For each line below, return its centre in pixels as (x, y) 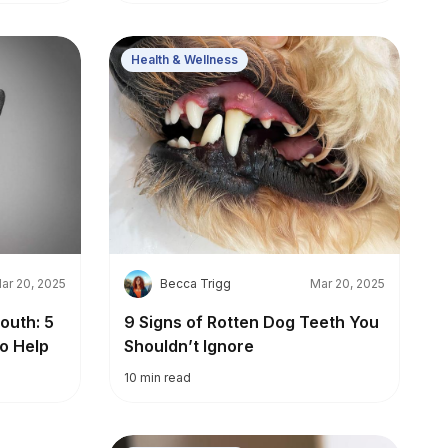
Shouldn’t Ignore (189, 345)
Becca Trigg (195, 283)
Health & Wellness (184, 59)
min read (165, 377)
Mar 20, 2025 (347, 283)
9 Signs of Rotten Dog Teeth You (251, 321)
